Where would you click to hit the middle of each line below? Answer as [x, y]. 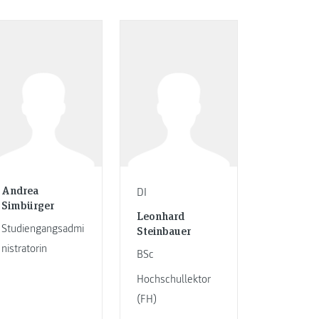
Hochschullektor [173, 279]
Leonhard [160, 215]
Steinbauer [163, 230]
